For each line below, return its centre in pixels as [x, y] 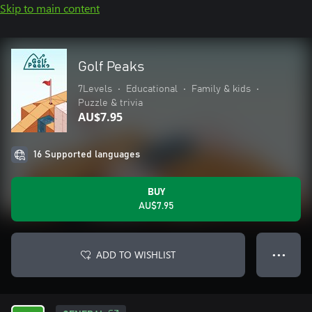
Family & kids [221, 89]
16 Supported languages [87, 155]
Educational [152, 89]
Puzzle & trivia [110, 103]
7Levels [95, 89]
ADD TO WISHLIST [136, 255]
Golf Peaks [111, 67]
